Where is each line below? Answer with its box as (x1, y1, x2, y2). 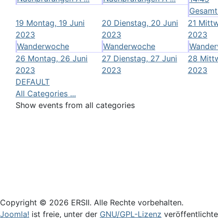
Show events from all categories (16, 100, 135, 110)
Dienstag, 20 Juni (114, 18, 178, 28)
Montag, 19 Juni (26, 18, 85, 28)
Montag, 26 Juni (28, 53, 88, 63)
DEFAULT (16, 76, 50, 87)
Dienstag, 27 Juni (113, 53, 177, 63)
